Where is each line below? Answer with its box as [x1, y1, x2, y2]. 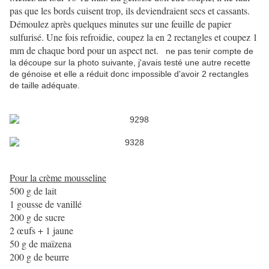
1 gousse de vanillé [10, 198, 82, 211]
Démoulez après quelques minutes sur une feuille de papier [10, 17, 231, 31]
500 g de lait [10, 184, 56, 198]
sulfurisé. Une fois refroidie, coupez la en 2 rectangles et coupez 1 [10, 31, 258, 44]
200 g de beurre [10, 250, 69, 264]
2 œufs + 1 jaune [10, 224, 73, 237]
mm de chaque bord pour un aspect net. [10, 44, 159, 57]
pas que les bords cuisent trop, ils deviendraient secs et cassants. [10, 4, 250, 17]
